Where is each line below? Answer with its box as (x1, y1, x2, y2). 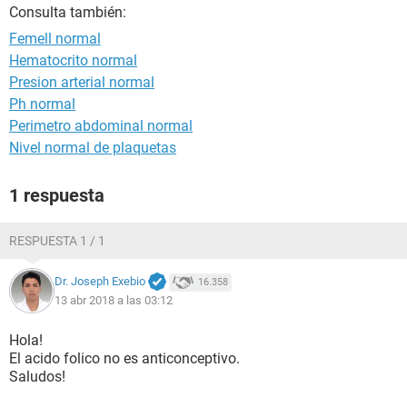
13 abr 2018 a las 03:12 (55, 293, 173, 307)
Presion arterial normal (9, 74, 154, 91)
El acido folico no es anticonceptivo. (9, 350, 240, 367)
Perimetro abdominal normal (9, 117, 193, 134)
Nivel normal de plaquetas (9, 139, 176, 156)
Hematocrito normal (9, 52, 137, 69)
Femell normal (9, 30, 101, 47)
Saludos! (9, 368, 65, 385)
